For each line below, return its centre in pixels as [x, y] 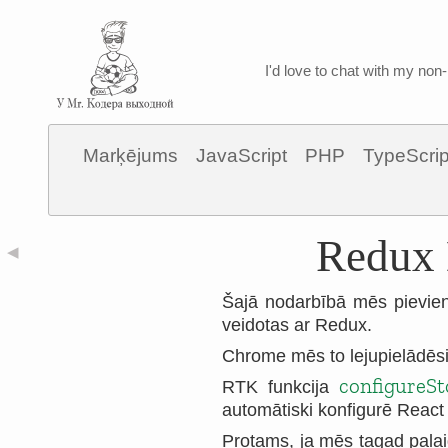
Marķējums [130, 155]
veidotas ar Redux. [297, 325]
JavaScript [241, 155]
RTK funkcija [280, 387]
